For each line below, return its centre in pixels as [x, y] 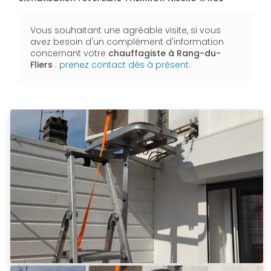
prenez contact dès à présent [124, 65]
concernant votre [69, 54]
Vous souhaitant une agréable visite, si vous [126, 31]
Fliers [43, 65]
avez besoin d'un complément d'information [127, 42]
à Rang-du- [193, 54]
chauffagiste [137, 54]
